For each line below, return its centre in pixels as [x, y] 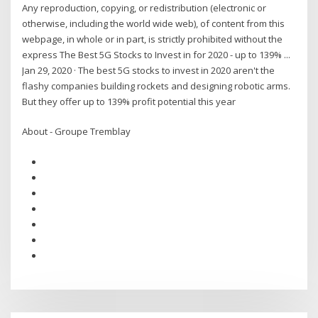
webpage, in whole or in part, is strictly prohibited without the [153, 39]
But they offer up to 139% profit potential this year [129, 101]
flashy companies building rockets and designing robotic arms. [157, 86]
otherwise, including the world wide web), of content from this [154, 23]
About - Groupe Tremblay [77, 132]
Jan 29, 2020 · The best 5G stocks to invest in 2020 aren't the [149, 70]
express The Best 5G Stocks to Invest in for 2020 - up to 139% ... [157, 54]
